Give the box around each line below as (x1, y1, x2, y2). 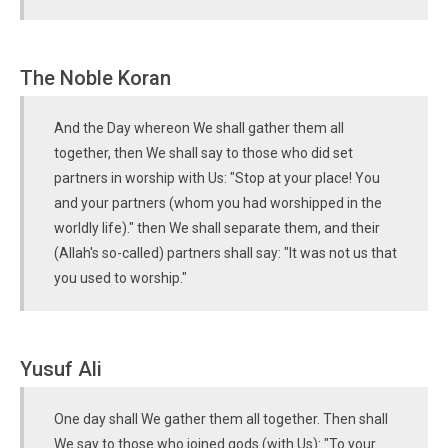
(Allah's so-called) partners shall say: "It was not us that (54, 245, 397, 261)
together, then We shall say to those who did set (54, 145, 353, 161)
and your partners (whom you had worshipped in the (54, 195, 382, 211)
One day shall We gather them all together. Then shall (54, 411, 388, 427)
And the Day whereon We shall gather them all (54, 120, 344, 136)
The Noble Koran (20, 66, 171, 90)
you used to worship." (54, 270, 187, 286)
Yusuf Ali (20, 357, 102, 381)
